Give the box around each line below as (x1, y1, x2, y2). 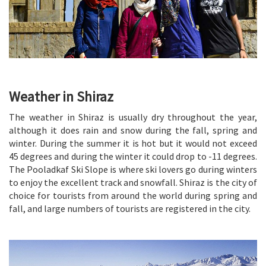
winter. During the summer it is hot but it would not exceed (9, 137, 257, 149)
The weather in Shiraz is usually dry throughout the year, (9, 110, 257, 123)
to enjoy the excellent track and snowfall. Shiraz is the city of (9, 176, 257, 188)
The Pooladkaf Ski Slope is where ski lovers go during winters (9, 163, 257, 175)
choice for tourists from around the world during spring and (9, 189, 257, 201)
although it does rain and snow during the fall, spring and (9, 123, 257, 136)
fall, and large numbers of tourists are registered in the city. (9, 202, 251, 214)
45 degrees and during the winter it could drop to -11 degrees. (9, 150, 257, 162)
